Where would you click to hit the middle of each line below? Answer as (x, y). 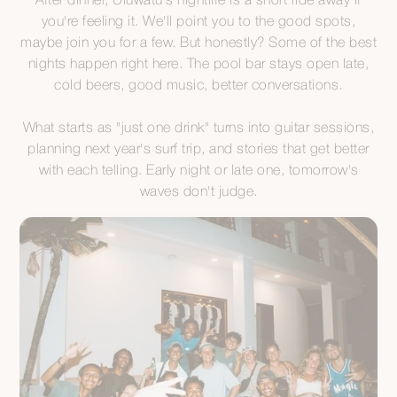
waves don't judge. (198, 192)
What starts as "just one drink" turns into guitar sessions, (198, 128)
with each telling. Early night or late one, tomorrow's (198, 171)
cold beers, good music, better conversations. (198, 86)
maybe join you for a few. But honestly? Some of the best (198, 43)
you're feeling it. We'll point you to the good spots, (198, 22)
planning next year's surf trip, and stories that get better (198, 149)
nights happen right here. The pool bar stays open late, (198, 64)
